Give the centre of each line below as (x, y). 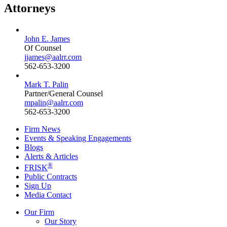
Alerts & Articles (51, 156)
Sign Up (38, 186)
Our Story (61, 221)
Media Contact (48, 195)
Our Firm (39, 212)
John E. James (47, 39)
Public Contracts (51, 177)
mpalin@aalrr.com (54, 102)
